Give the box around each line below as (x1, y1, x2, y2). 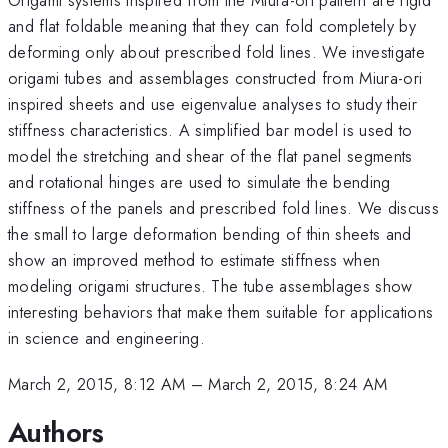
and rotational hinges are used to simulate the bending (8, 169, 391, 194)
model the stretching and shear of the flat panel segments (8, 143, 413, 168)
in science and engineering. (8, 325, 205, 350)
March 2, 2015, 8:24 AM (208, 372, 388, 397)
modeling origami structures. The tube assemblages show (8, 273, 413, 298)
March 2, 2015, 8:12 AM (8, 372, 186, 397)
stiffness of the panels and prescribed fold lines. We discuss (8, 195, 439, 220)
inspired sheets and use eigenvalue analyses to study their (8, 91, 417, 116)
